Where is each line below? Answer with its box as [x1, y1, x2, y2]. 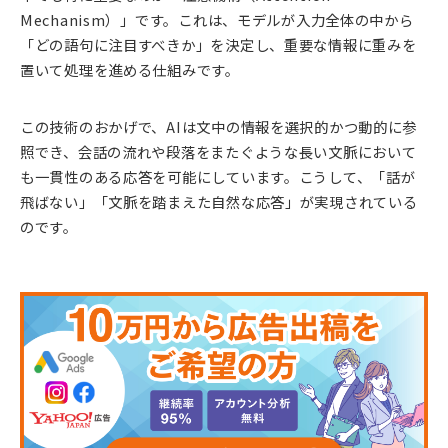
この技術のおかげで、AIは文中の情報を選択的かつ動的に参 [20, 116, 418, 138]
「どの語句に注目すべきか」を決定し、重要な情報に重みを [20, 34, 417, 56]
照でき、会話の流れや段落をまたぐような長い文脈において [20, 141, 417, 163]
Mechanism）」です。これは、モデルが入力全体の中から [20, 9, 414, 31]
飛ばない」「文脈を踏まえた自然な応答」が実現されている [20, 191, 418, 213]
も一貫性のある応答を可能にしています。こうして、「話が [20, 166, 416, 188]
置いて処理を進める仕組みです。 [20, 59, 240, 81]
